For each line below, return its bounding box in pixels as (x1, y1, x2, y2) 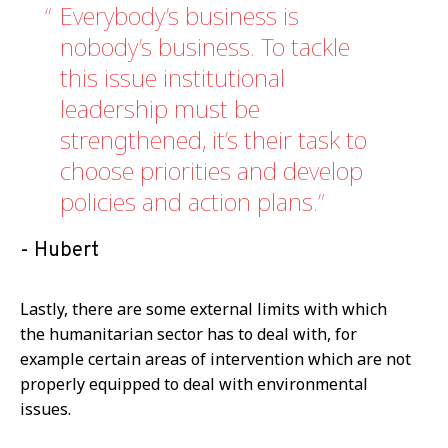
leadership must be (60, 91, 260, 125)
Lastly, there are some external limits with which (20, 297, 387, 320)
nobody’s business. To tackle (60, 29, 350, 63)
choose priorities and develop (60, 153, 363, 187)
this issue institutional (60, 60, 285, 94)
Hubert (34, 237, 99, 264)
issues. (20, 397, 71, 420)
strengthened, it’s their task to (60, 122, 367, 156)
